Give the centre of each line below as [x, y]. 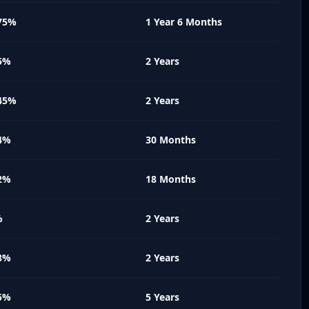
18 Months [171, 179]
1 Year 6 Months [184, 21]
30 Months [171, 139]
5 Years [162, 297]
